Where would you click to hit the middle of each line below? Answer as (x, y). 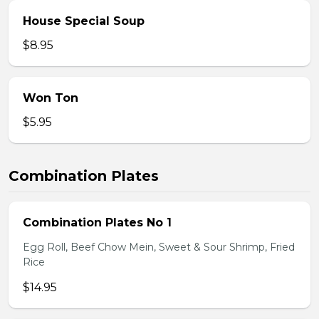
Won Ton (51, 98)
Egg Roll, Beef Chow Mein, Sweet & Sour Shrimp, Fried (159, 247)
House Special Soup (84, 21)
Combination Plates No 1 (97, 223)
